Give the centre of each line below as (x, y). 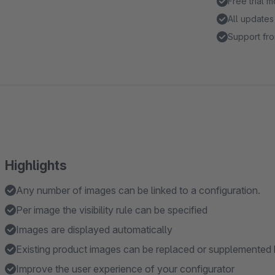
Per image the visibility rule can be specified (112, 210)
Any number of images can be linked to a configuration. (138, 190)
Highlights (36, 165)
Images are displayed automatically (94, 230)
